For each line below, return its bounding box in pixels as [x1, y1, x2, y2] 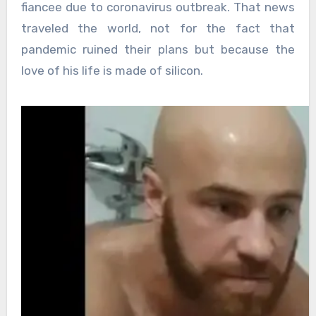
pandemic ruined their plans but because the [20, 42, 296, 57]
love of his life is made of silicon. [20, 63, 203, 78]
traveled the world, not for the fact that [20, 21, 296, 36]
